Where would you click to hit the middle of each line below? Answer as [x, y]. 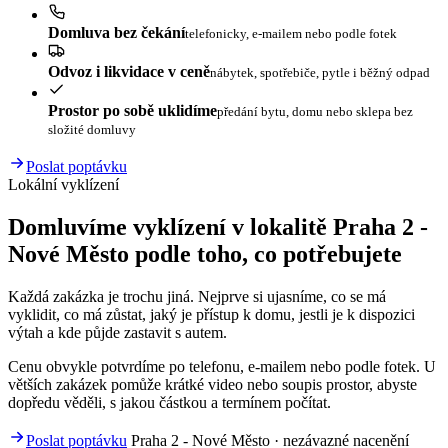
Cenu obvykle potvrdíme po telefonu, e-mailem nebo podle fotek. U [222, 367]
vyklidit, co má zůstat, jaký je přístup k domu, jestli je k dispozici [211, 315]
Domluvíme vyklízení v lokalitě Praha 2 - [218, 227]
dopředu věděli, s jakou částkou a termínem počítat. [169, 403]
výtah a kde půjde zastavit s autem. [117, 333]
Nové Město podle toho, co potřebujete [205, 254]
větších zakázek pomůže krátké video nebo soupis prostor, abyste [212, 385]
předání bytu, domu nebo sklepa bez [315, 112]
